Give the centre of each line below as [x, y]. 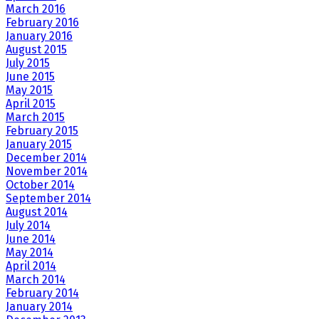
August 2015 [36, 50]
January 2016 [39, 36]
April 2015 [31, 104]
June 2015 [30, 77]
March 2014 [36, 280]
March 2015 [35, 117]
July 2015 [28, 63]
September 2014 [48, 199]
